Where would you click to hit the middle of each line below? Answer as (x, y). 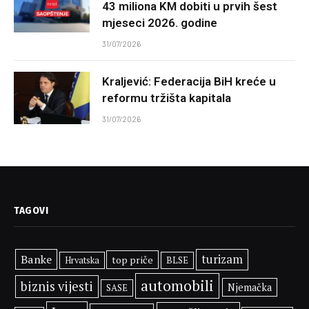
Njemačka (250, 287)
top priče (133, 259)
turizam (222, 259)
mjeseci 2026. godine (160, 22)
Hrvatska (82, 260)
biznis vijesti (57, 286)
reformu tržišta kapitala (167, 98)
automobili (178, 285)
